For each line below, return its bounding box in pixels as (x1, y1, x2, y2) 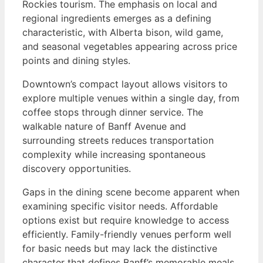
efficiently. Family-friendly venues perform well (22, 228, 231, 240)
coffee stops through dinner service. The (22, 106, 203, 118)
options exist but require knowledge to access (22, 214, 229, 226)
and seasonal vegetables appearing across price (22, 40, 237, 52)
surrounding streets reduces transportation (22, 134, 214, 146)
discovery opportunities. (22, 162, 131, 174)
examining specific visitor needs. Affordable (22, 200, 218, 212)
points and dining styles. (22, 54, 130, 66)
